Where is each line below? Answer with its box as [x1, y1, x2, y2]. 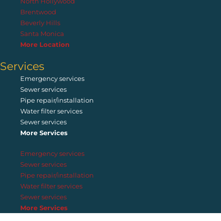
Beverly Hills [20, 19, 61, 27]
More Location [20, 40, 70, 49]
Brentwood [20, 8, 57, 16]
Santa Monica [20, 30, 65, 38]
